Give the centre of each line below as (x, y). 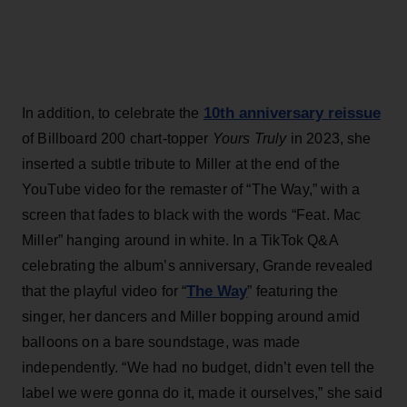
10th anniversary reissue (292, 113)
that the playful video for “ (104, 291)
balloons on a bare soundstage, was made (161, 342)
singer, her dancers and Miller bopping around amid (191, 316)
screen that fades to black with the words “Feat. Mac (192, 214)
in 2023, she (329, 138)
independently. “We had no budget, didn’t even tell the (199, 367)
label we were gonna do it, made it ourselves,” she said (202, 392)
